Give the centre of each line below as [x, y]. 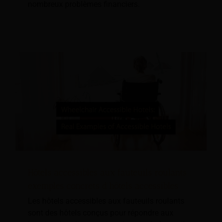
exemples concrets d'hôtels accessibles [103, 186]
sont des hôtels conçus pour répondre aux [101, 213]
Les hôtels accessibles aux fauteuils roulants [106, 201]
